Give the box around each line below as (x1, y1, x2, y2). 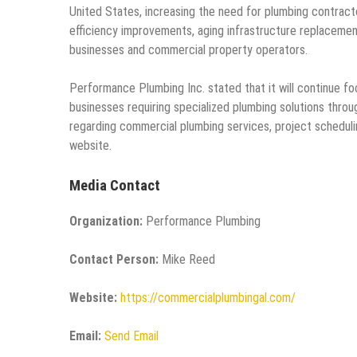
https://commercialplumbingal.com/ (120, 290, 296, 306)
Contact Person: (69, 252, 159, 268)
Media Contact (69, 177, 160, 195)
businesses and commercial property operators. (69, 42, 308, 58)
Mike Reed (159, 252, 215, 268)
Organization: (69, 214, 143, 229)
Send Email (104, 328, 159, 344)
